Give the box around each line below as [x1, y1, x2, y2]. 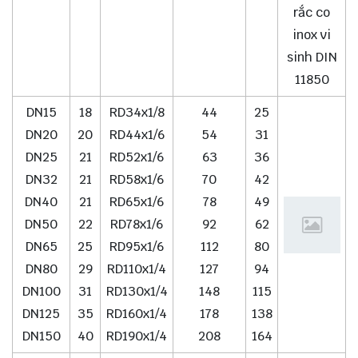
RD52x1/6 [109, 149, 164, 166]
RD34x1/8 [109, 104, 165, 121]
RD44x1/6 [109, 126, 165, 144]
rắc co [293, 4, 330, 22]
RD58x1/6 [109, 171, 164, 189]
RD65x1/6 [109, 193, 164, 211]
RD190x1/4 [106, 328, 167, 345]
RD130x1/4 [105, 283, 168, 300]
